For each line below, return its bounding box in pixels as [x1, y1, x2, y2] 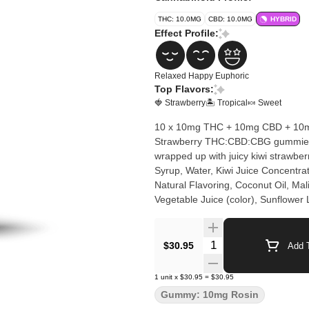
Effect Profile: [154, 28, 219, 39]
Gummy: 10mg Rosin [161, 289, 259, 300]
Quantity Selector [202, 237, 286, 249]
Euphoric [215, 71, 249, 81]
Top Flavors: [154, 83, 214, 94]
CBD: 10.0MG [208, 15, 252, 23]
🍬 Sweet [248, 98, 281, 108]
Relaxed [154, 71, 186, 81]
